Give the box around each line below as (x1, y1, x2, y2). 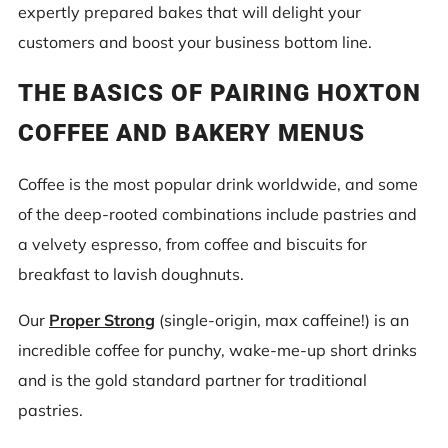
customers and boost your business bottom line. (18, 32, 372, 52)
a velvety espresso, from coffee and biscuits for (18, 234, 367, 254)
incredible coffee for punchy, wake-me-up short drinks (18, 340, 417, 360)
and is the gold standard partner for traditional (18, 370, 367, 390)
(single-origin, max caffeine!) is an (155, 310, 409, 330)
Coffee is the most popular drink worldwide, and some (18, 174, 418, 194)
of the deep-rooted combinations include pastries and (18, 204, 417, 224)
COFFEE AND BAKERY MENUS (18, 119, 365, 147)
